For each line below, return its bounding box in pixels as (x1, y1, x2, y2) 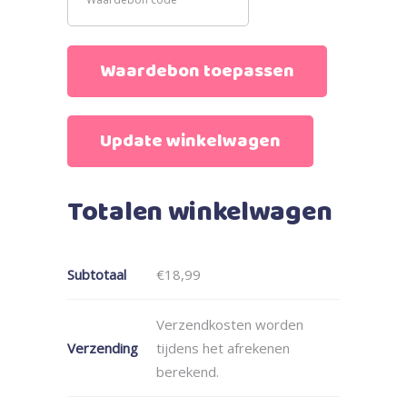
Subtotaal (67, 264, 126, 283)
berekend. (156, 362, 219, 381)
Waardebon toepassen (100, 56, 294, 85)
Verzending (67, 338, 138, 357)
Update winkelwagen (100, 126, 281, 155)
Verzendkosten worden (156, 314, 303, 333)
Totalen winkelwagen (67, 191, 333, 234)
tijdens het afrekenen (156, 338, 290, 357)
